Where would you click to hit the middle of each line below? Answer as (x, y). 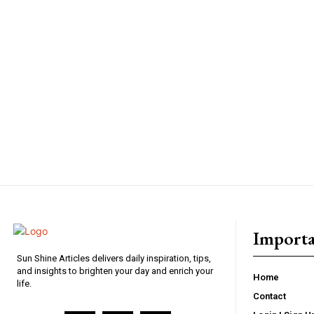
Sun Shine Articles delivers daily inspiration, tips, (114, 258)
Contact (269, 296)
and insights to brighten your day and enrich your (115, 271)
